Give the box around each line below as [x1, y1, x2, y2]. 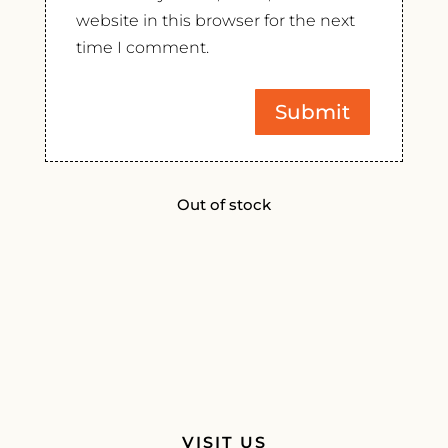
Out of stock [176, 196, 271, 215]
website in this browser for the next [75, 11, 355, 31]
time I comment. [75, 38, 209, 58]
